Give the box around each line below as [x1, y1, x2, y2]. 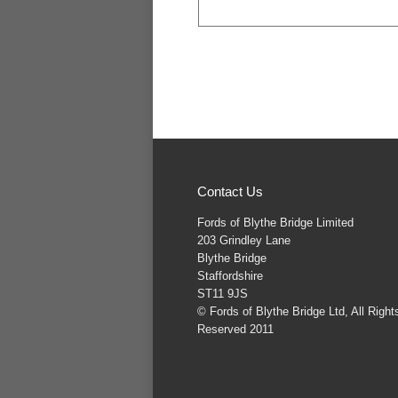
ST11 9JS [197, 287, 248, 300]
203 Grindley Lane [197, 234, 291, 247]
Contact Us [197, 184, 263, 199]
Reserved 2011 [197, 322, 274, 336]
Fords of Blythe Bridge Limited [197, 216, 354, 229]
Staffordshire [197, 269, 263, 283]
